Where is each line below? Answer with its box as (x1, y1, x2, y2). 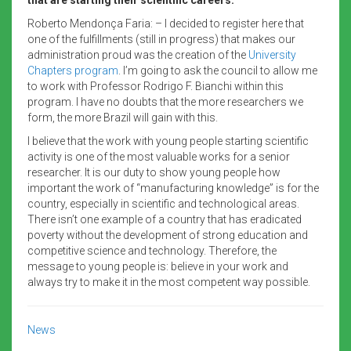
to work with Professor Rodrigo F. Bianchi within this (27, 79, 284, 92)
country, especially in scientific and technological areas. (27, 197, 299, 210)
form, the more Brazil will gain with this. (27, 110, 218, 124)
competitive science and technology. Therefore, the (27, 244, 277, 257)
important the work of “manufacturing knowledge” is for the (27, 181, 319, 194)
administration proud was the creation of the (27, 48, 248, 61)
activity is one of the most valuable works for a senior (27, 150, 290, 163)
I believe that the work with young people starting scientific (27, 134, 309, 147)
